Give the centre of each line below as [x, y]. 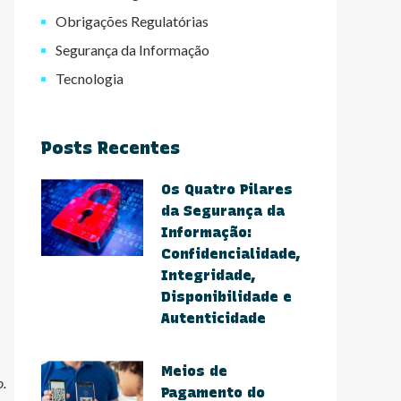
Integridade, [209, 275]
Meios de [194, 371]
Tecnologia [90, 78]
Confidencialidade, [231, 254]
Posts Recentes [111, 148]
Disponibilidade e [226, 297]
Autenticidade [213, 318]
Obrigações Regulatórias [132, 21]
